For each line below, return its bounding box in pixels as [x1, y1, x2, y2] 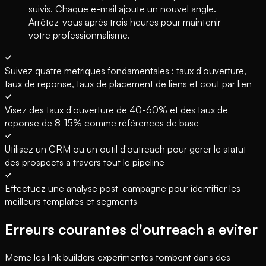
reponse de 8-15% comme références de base [5, 116, 199, 129]
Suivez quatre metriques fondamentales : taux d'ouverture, [5, 64, 246, 77]
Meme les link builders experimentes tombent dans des [5, 251, 230, 263]
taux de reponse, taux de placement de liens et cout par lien [5, 77, 252, 90]
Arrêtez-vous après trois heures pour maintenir [28, 15, 221, 28]
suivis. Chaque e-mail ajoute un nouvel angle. [28, 2, 216, 15]
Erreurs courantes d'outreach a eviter [5, 220, 258, 238]
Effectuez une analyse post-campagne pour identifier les [5, 182, 240, 194]
